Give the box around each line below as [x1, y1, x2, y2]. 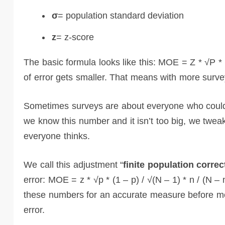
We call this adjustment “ [24, 159, 123, 170]
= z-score [56, 32, 94, 42]
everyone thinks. [24, 131, 90, 141]
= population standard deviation [58, 10, 184, 21]
